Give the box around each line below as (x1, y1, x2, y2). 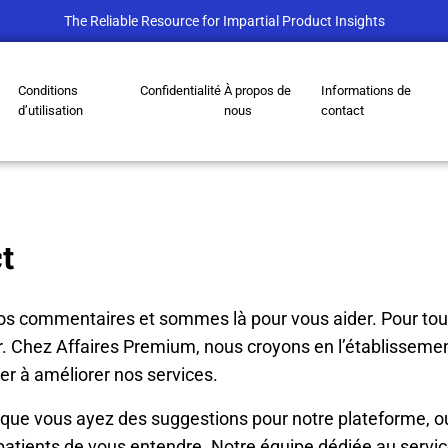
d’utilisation (17, 103, 83, 119)
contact (321, 103, 365, 119)
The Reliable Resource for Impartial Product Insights (63, 13, 385, 29)
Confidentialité (140, 83, 222, 99)
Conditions (17, 83, 78, 99)
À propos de (223, 83, 291, 99)
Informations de (321, 83, 412, 99)
